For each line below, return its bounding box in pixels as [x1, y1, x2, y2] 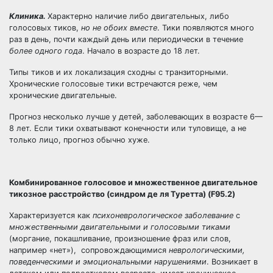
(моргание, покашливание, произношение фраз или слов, [9, 234, 231, 243]
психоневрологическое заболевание [93, 211, 233, 220]
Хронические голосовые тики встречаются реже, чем [9, 79, 218, 88]
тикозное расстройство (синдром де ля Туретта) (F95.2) [9, 190, 235, 199]
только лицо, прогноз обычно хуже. [9, 135, 150, 144]
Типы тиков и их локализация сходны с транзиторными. [9, 68, 229, 77]
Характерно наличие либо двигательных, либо [48, 12, 229, 21]
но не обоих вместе [81, 23, 157, 32]
